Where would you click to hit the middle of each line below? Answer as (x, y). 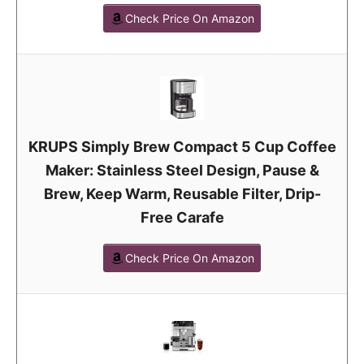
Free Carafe (182, 218)
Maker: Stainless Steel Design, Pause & (182, 171)
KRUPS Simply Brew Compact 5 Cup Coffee (182, 147)
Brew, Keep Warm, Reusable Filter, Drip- (182, 194)
